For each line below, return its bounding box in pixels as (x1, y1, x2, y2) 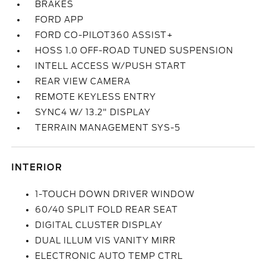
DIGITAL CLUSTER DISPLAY (35, 220, 163, 230)
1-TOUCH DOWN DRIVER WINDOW (35, 189, 195, 199)
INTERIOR (11, 163, 63, 172)
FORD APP (35, 15, 84, 24)
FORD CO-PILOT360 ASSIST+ (35, 30, 174, 40)
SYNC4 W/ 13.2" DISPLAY (35, 107, 151, 117)
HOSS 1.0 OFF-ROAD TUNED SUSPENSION (35, 46, 234, 55)
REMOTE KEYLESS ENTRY (35, 92, 157, 102)
